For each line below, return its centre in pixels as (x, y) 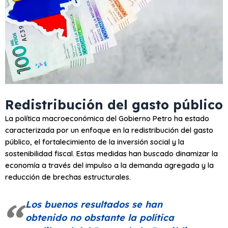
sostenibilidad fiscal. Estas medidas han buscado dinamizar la (111, 154)
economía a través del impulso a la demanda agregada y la (109, 165)
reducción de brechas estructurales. (68, 177)
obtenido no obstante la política (100, 218)
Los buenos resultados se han (94, 205)
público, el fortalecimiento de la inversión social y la (95, 142)
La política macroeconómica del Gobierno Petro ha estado (107, 119)
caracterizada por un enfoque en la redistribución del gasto (109, 130)
